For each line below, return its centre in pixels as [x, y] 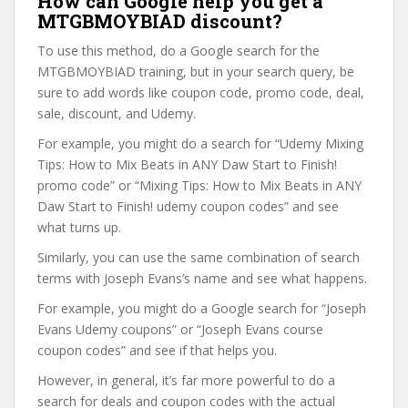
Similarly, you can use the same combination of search [199, 257]
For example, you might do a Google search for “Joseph [202, 308]
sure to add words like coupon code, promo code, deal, [201, 92]
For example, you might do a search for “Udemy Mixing [200, 143]
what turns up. [79, 227]
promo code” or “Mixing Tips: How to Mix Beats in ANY [199, 185]
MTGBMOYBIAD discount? [160, 21]
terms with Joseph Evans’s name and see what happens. [202, 278]
